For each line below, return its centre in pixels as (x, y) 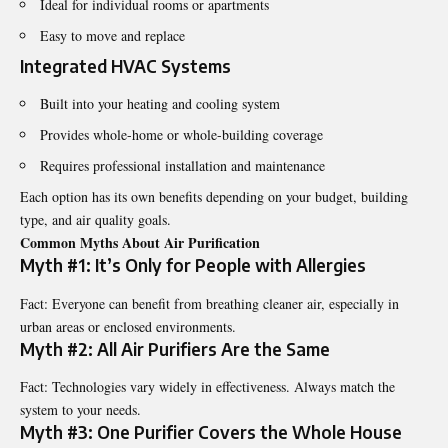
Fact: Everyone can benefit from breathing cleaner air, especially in (209, 303)
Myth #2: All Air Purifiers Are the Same (175, 348)
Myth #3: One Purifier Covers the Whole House (211, 431)
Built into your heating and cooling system (160, 104)
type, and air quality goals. (95, 220)
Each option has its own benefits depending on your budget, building (214, 197)
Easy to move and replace (112, 35)
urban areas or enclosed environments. (128, 326)
